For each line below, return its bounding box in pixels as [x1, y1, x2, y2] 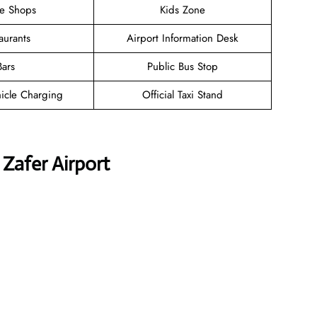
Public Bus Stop [147, 58, 218, 74]
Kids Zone [160, 1, 205, 18]
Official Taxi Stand [142, 86, 223, 103]
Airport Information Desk [127, 30, 238, 46]
